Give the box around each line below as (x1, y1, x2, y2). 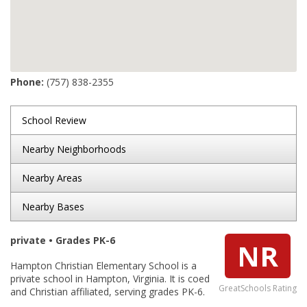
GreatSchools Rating (219, 282, 297, 294)
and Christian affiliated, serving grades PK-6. (10, 285, 205, 298)
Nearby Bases (22, 200, 84, 213)
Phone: (10, 75, 44, 88)
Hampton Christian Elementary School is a (10, 259, 197, 272)
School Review (22, 114, 86, 127)
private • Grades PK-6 (10, 234, 115, 247)
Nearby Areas (22, 171, 82, 184)
